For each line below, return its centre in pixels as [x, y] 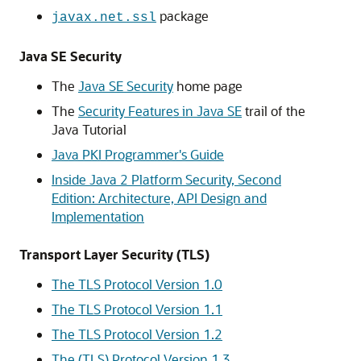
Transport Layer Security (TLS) [114, 254]
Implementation [98, 216]
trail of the [274, 111]
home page [208, 86]
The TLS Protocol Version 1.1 [137, 309]
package [183, 16]
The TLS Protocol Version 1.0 [137, 284]
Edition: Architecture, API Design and [159, 198]
